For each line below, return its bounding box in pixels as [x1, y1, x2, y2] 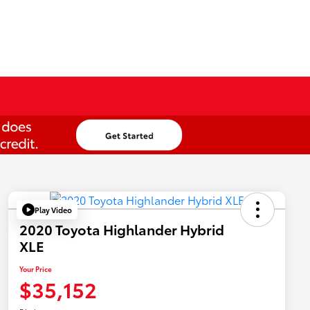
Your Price [19, 264, 52, 275]
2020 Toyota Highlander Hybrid [19, 219, 224, 239]
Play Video [35, 203, 72, 215]
